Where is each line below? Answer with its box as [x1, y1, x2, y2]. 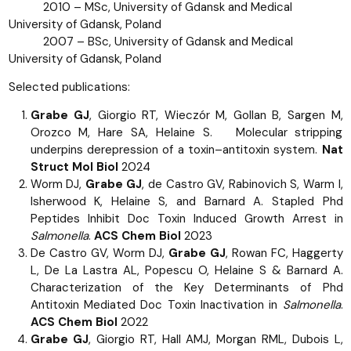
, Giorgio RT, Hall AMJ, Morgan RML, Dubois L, [89, 331, 343, 347]
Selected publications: [8, 78, 130, 95]
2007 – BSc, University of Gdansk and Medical [8, 33, 293, 49]
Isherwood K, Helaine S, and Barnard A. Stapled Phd [30, 193, 343, 209]
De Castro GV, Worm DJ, [30, 244, 168, 261]
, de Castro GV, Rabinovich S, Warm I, [142, 175, 343, 192]
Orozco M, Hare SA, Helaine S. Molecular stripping [30, 124, 343, 140]
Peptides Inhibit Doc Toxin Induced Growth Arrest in [30, 210, 343, 226]
